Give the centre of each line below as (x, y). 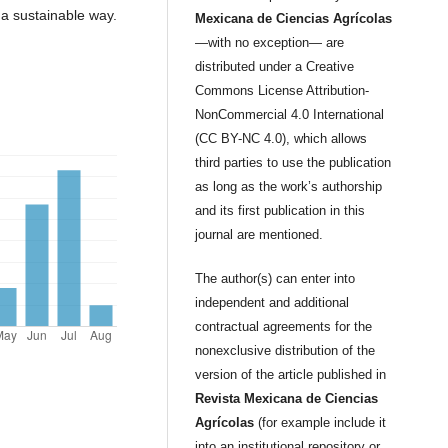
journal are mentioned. (259, 235)
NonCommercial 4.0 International (290, 115)
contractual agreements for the (284, 327)
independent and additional (272, 303)
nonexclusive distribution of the (285, 351)
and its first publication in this (280, 211)
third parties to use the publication (293, 163)
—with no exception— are (270, 43)
